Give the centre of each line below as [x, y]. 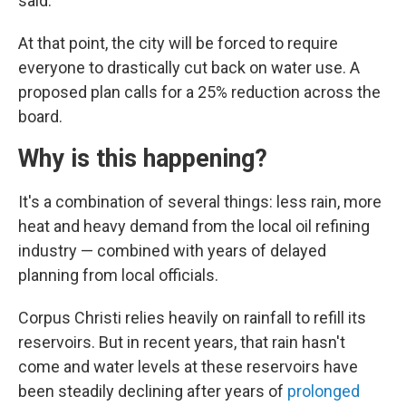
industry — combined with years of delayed [172, 251]
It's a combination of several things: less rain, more [200, 202]
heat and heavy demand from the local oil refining [194, 226]
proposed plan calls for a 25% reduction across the [199, 92]
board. [40, 116]
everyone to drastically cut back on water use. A [189, 68]
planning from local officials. [118, 275]
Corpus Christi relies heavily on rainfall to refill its [192, 318]
